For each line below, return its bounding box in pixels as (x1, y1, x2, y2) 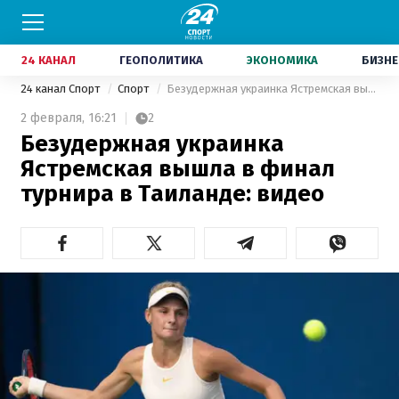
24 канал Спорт (20, 82, 102, 95)
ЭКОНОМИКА (247, 53, 318, 67)
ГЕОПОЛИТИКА (119, 53, 203, 67)
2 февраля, (20, 110, 85, 126)
